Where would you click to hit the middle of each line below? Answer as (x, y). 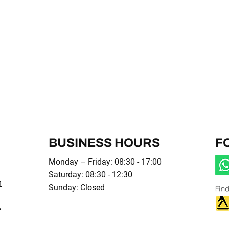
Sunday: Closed (77, 187)
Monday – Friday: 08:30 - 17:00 (105, 162)
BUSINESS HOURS (104, 143)
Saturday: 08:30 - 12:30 (90, 175)
